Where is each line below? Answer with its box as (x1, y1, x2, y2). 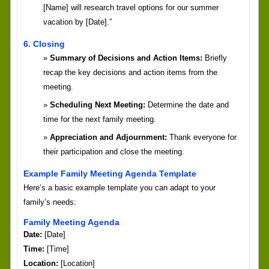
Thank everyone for (166, 133, 237, 142)
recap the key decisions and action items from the (43, 68, 217, 77)
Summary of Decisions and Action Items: (49, 53, 202, 63)
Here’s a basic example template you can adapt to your (23, 183, 216, 193)
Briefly (202, 53, 227, 63)
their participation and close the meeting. (43, 147, 184, 157)
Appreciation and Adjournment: (49, 133, 167, 142)
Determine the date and (145, 100, 229, 110)
